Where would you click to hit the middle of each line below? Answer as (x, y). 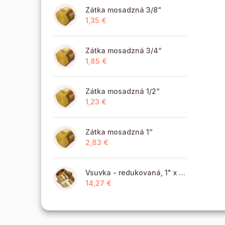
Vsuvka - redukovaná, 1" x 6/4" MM (182, 172)
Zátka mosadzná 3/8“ (123, 10)
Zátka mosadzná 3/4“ (124, 50)
